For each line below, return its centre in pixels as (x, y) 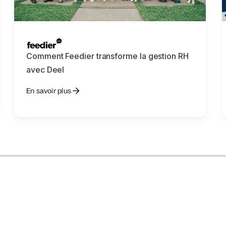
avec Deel (45, 70)
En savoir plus (49, 91)
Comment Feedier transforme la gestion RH (107, 56)
